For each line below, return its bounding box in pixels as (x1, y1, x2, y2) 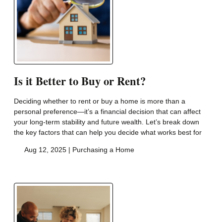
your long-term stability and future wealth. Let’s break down (14, 117, 199, 126)
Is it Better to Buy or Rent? (14, 72, 146, 89)
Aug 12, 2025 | (22, 145, 72, 154)
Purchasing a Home (72, 145, 134, 154)
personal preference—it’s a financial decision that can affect (14, 107, 201, 115)
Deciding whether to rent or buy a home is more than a (14, 97, 185, 105)
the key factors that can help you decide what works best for (14, 128, 202, 136)
